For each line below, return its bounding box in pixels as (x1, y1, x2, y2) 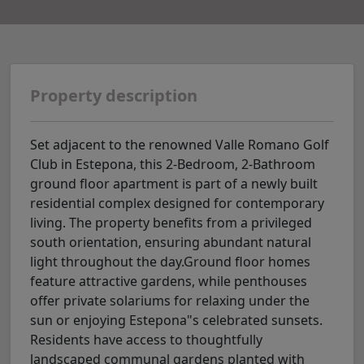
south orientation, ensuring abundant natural (30, 233, 311, 252)
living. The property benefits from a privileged (30, 214, 312, 232)
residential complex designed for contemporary (30, 194, 324, 213)
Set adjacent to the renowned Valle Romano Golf (30, 136, 329, 154)
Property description (30, 84, 197, 107)
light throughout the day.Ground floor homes (30, 253, 310, 271)
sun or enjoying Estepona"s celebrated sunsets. (30, 311, 323, 330)
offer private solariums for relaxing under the (30, 292, 310, 310)
